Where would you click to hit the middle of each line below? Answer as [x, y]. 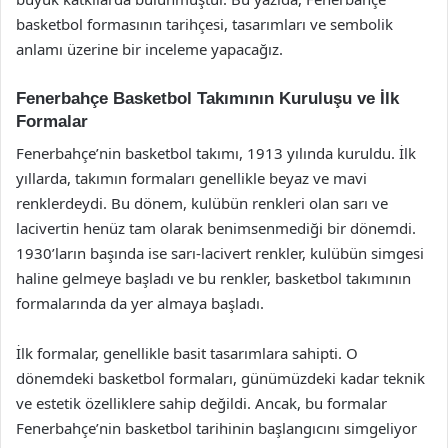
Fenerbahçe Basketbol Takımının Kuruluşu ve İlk [207, 98]
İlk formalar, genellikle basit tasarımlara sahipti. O [187, 353]
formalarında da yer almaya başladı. [140, 303]
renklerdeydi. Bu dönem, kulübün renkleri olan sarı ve [202, 203]
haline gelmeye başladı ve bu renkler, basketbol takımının [213, 278]
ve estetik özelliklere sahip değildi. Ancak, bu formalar [201, 403]
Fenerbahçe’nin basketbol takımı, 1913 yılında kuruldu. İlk [216, 153]
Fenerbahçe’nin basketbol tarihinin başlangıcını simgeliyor [216, 428]
